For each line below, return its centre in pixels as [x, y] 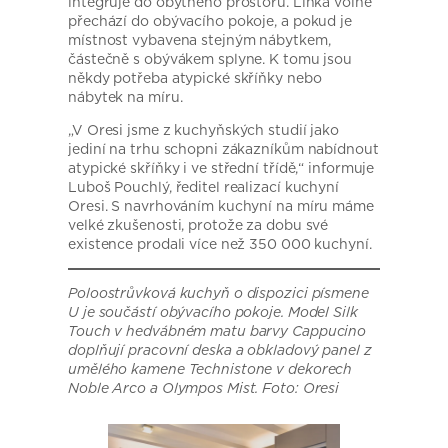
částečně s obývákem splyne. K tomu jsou [210, 58]
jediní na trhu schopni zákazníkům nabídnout [223, 148]
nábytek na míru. [125, 96]
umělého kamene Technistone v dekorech [210, 368]
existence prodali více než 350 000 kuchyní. [220, 243]
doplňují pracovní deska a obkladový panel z [220, 349]
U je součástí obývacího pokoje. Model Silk [213, 311]
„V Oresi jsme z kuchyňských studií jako [204, 129]
